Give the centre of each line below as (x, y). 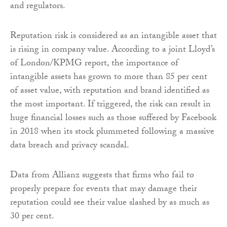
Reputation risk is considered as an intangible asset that (113, 37)
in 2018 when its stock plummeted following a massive (112, 133)
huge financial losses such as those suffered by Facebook (113, 119)
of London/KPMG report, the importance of (94, 64)
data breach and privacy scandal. (70, 146)
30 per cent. (32, 217)
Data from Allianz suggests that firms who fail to (102, 176)
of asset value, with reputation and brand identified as (110, 92)
